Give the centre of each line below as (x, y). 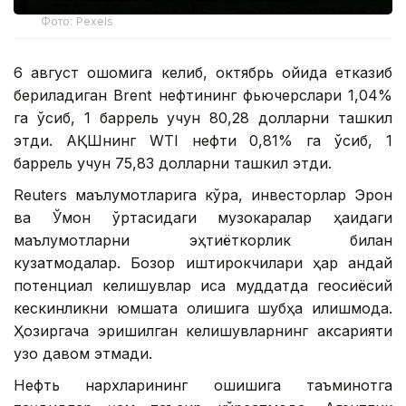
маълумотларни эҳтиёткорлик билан (203, 240)
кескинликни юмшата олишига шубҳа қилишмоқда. (203, 308)
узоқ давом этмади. (83, 353)
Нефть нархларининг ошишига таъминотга (203, 385)
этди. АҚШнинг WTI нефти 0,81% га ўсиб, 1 (203, 140)
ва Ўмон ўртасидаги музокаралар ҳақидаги (203, 217)
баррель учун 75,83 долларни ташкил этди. (173, 163)
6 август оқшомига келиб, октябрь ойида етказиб (203, 72)
